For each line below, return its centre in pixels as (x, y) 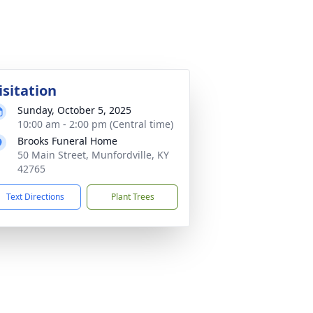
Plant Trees (132, 197)
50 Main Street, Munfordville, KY (93, 155)
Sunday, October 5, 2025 (74, 110)
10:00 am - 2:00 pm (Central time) (95, 124)
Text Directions (35, 197)
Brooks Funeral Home (67, 141)
